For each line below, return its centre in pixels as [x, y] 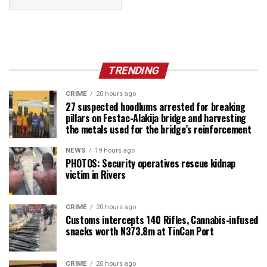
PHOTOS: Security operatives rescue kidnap [150, 163]
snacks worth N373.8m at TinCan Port [140, 231]
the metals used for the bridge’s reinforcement [159, 129]
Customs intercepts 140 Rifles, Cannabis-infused [162, 220]
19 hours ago [115, 150]
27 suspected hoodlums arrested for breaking [156, 106]
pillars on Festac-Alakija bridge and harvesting [156, 118]
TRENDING [133, 70]
